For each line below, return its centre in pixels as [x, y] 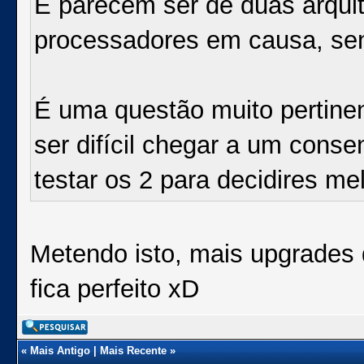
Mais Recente [133, 351]
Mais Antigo [60, 351]
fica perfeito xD [115, 289]
